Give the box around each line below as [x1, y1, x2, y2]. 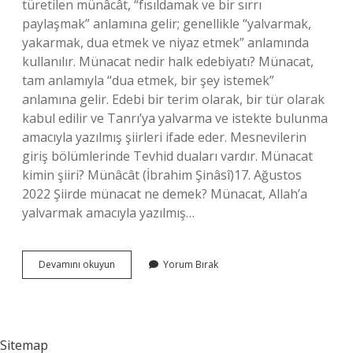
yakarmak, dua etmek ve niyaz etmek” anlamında [22, 34, 309, 51]
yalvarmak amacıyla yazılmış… [22, 204, 195, 221]
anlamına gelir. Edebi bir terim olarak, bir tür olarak [22, 91, 325, 108]
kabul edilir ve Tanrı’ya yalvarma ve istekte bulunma [22, 110, 328, 127]
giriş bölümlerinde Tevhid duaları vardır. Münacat [22, 147, 313, 165]
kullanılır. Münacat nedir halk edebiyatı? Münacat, [22, 53, 314, 70]
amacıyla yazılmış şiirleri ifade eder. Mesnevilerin [22, 128, 307, 146]
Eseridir [114, 285, 148, 299]
